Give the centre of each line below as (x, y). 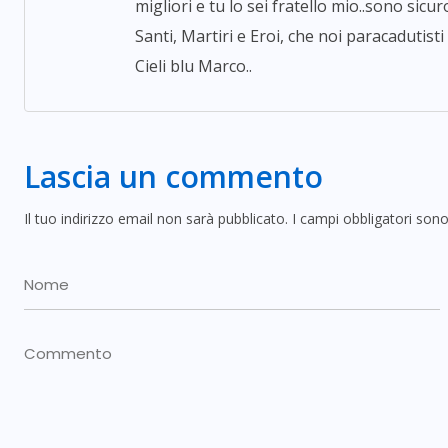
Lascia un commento (173, 176)
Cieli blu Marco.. (193, 66)
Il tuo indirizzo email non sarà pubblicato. (156, 218)
